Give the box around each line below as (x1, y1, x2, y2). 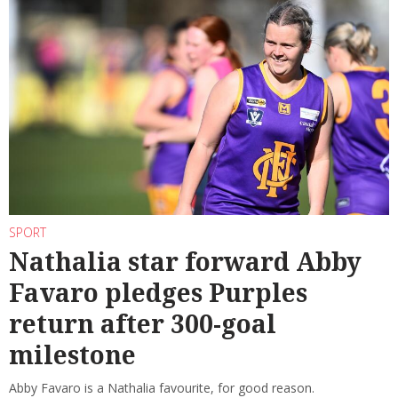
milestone (9, 338, 136, 372)
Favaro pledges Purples (9, 275, 307, 310)
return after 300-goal (9, 306, 276, 341)
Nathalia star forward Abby (9, 244, 362, 279)
